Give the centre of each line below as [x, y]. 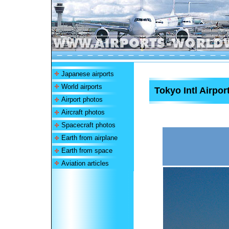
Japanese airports [87, 74]
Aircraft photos [83, 112]
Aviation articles [85, 163]
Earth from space [87, 151]
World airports [82, 87]
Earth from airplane [89, 138]
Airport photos [82, 99]
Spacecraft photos [88, 125]
